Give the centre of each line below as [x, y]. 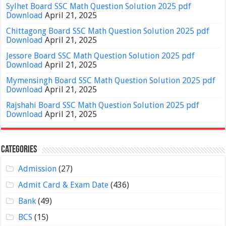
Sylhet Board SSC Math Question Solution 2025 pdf [99, 7]
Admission [37, 169]
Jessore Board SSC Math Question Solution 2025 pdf [101, 56]
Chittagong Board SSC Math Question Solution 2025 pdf [108, 31]
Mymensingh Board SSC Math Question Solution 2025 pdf [111, 81]
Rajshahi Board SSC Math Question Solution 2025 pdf [103, 105]
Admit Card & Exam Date [63, 185]
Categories [19, 150]
